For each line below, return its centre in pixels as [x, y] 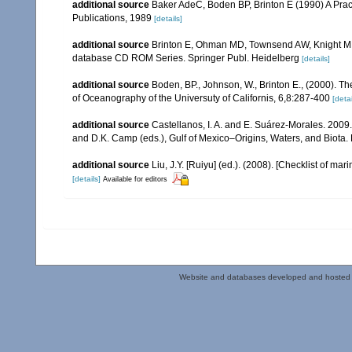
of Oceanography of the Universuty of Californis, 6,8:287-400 [201, 98]
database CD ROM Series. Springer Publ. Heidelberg [186, 58]
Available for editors [135, 179]
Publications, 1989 [112, 18]
